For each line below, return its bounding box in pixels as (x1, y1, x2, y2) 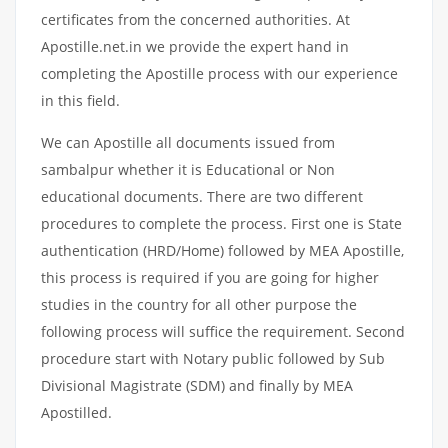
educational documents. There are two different (41, 187, 363, 206)
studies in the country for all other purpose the (41, 295, 357, 314)
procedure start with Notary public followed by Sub (41, 349, 385, 368)
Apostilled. (41, 403, 112, 422)
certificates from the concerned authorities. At (41, 10, 350, 29)
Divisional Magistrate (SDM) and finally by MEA (41, 376, 353, 395)
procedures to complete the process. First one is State (41, 214, 402, 233)
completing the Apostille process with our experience (41, 64, 398, 83)
